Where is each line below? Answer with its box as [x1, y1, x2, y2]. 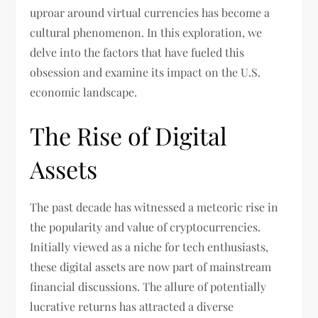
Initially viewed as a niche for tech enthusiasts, [30, 239, 269, 255]
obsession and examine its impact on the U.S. [30, 65, 261, 80]
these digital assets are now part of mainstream [30, 259, 272, 275]
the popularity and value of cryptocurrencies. [30, 219, 261, 235]
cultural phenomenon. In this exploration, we [30, 25, 263, 40]
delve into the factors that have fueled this [30, 45, 245, 60]
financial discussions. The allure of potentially [30, 279, 267, 295]
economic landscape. [30, 84, 138, 100]
